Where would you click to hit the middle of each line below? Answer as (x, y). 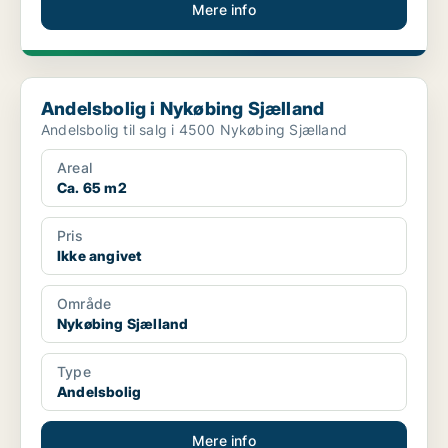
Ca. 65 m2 (92, 188)
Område (84, 304)
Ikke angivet (99, 256)
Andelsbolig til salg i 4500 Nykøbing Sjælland (194, 130)
